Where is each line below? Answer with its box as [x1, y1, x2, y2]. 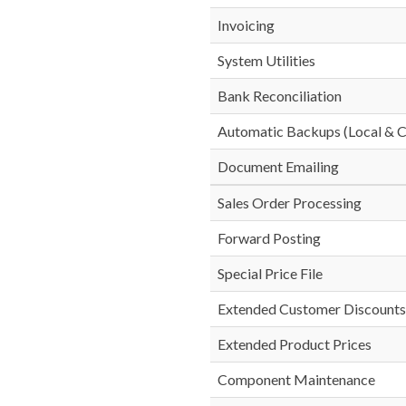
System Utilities [217, 52, 315, 69]
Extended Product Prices [217, 335, 372, 353]
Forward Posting [217, 229, 321, 246]
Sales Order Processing [217, 194, 362, 211]
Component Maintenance [217, 371, 375, 388]
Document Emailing [217, 158, 339, 175]
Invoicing [217, 16, 275, 34]
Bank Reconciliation [217, 87, 342, 104]
